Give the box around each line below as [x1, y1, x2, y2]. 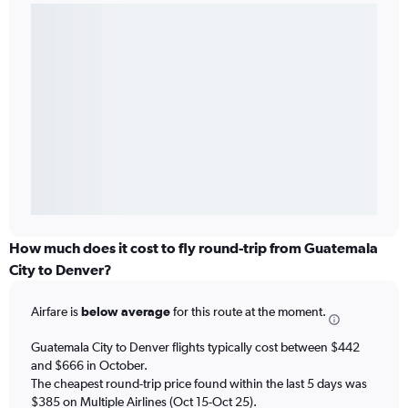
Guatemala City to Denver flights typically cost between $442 [31, 339, 360, 354]
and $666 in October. [31, 357, 148, 372]
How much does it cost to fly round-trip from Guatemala [9, 240, 378, 257]
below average [81, 304, 170, 320]
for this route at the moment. [170, 304, 326, 320]
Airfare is [31, 304, 81, 320]
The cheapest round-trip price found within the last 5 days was [31, 375, 367, 391]
